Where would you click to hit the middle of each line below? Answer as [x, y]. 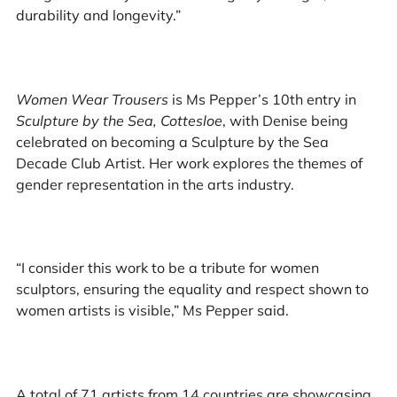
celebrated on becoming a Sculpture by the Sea [172, 141]
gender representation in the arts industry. [155, 184]
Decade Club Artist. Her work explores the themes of [189, 163]
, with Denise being [285, 120]
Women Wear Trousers [92, 99]
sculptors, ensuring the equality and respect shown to [192, 289]
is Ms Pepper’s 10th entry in [262, 99]
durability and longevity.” [98, 16]
